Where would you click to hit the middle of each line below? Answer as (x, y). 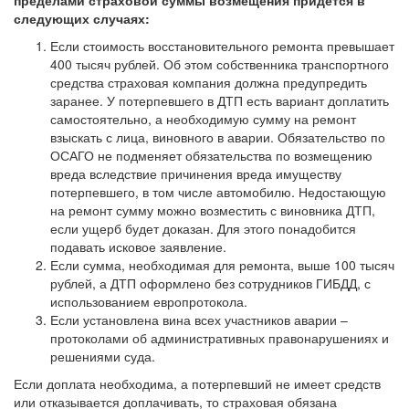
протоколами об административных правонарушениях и (220, 338)
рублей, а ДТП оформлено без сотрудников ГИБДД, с (210, 283)
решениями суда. (103, 356)
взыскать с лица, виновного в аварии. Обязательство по (218, 137)
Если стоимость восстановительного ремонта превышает (222, 46)
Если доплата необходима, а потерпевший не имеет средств (197, 383)
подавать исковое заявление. (138, 246)
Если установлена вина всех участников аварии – (199, 320)
